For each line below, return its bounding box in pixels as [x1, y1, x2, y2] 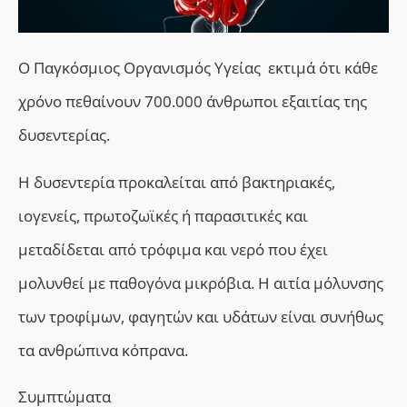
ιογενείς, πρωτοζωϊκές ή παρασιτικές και [18, 204, 308, 226]
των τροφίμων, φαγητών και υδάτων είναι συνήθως [18, 305, 383, 327]
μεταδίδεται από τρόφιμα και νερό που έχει [18, 238, 328, 260]
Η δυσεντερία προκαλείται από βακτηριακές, [18, 171, 335, 193]
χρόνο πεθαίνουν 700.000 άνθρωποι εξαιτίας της [18, 91, 367, 113]
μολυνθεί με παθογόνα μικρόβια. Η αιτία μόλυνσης [18, 272, 383, 293]
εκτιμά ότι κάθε [268, 57, 378, 79]
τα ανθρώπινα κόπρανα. [18, 339, 188, 361]
